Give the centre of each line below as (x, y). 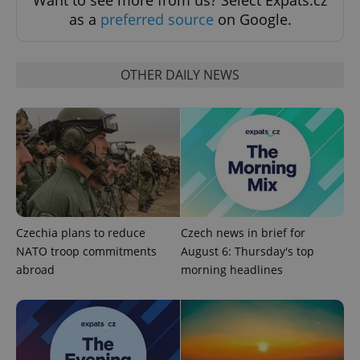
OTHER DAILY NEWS (180, 75)
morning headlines (231, 270)
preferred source (157, 20)
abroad (35, 270)
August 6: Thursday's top (247, 252)
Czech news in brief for (243, 233)
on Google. (252, 20)
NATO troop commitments (86, 252)
